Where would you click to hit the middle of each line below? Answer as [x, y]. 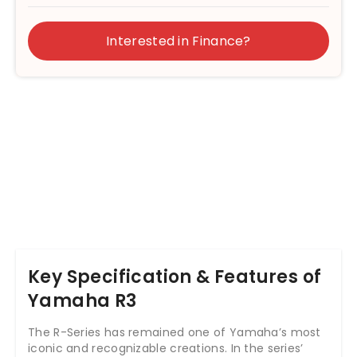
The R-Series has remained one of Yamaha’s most [175, 333]
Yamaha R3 [82, 301]
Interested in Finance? [178, 41]
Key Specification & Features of [175, 277]
